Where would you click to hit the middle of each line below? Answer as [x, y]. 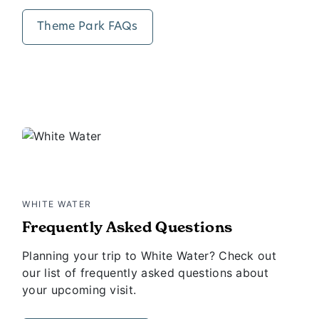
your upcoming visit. [79, 290]
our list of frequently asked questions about [146, 273]
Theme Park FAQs [88, 27]
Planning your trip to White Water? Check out [150, 256]
